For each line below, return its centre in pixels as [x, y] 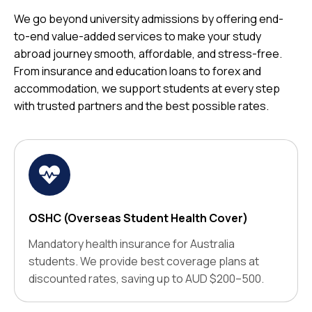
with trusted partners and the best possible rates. [141, 106]
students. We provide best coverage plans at [144, 262]
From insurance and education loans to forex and [138, 71]
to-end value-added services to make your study [138, 37]
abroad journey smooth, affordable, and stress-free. [148, 54]
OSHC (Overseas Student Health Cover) [138, 218]
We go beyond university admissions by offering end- [149, 19]
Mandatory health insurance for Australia [132, 244]
